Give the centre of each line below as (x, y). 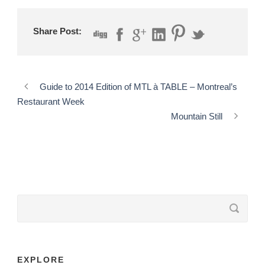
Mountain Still (197, 116)
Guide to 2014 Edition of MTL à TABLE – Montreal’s (138, 86)
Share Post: (57, 31)
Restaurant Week (51, 101)
